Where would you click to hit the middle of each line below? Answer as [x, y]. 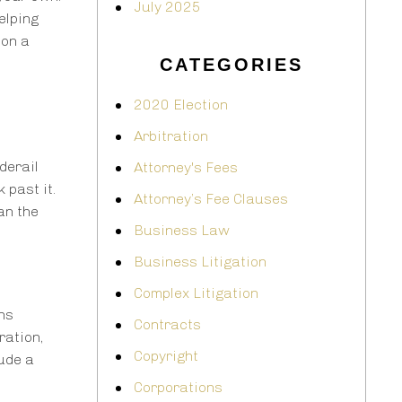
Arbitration [171, 136]
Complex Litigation [196, 293]
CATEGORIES [232, 65]
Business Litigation [200, 262]
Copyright [166, 356]
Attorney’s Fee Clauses [211, 199]
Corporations [178, 388]
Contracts [167, 325]
